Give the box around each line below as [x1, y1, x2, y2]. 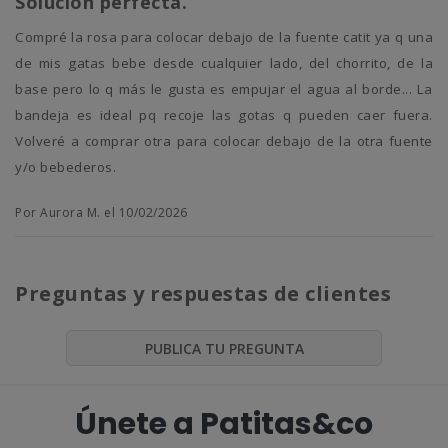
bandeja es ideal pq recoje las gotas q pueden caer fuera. [15, 106, 433, 125]
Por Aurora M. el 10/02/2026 [15, 204, 188, 222]
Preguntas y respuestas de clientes [15, 280, 391, 308]
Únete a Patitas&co [75, 402, 373, 445]
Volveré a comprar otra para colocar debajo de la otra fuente [15, 132, 433, 151]
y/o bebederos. [15, 158, 116, 177]
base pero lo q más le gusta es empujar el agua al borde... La [15, 80, 433, 99]
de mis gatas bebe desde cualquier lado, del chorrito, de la [15, 54, 433, 73]
